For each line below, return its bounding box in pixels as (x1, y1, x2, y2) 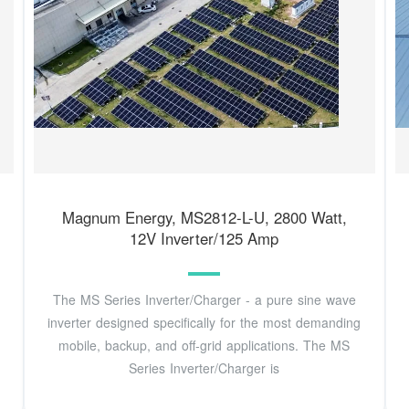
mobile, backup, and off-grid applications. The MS (58, 336, 351, 355)
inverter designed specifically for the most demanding (47, 313, 362, 332)
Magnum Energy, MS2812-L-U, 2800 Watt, (61, 205, 347, 228)
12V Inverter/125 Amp (130, 226, 279, 249)
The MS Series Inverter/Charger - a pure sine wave (52, 290, 356, 309)
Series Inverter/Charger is (129, 359, 280, 378)
